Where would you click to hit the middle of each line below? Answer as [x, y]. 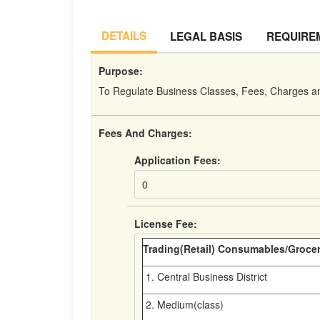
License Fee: [166, 224]
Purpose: [121, 71]
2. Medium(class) [183, 304]
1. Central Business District [205, 276]
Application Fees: [177, 160]
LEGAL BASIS [206, 36]
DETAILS [124, 36]
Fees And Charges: [145, 133]
